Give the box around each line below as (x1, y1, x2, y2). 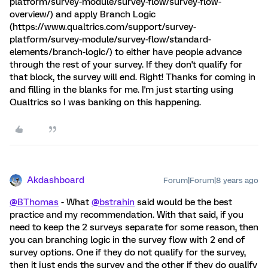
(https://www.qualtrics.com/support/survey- (10, 22, 196, 32)
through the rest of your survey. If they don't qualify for (10, 59, 242, 70)
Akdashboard (27, 175, 84, 185)
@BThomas (10, 197, 59, 208)
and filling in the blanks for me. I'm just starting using (10, 84, 233, 95)
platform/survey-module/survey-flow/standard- (10, 34, 211, 45)
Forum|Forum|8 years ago (163, 176, 258, 185)
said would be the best (135, 197, 232, 208)
